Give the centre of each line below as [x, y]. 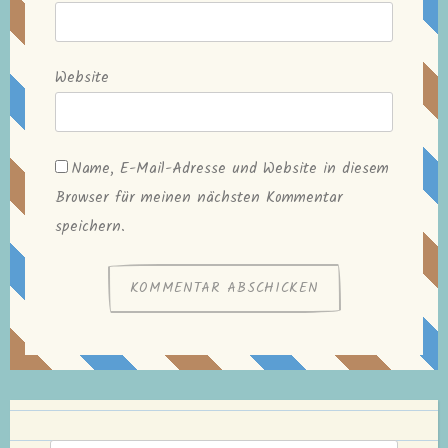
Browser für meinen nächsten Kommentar [199, 198]
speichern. [90, 227]
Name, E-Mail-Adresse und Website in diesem [230, 169]
